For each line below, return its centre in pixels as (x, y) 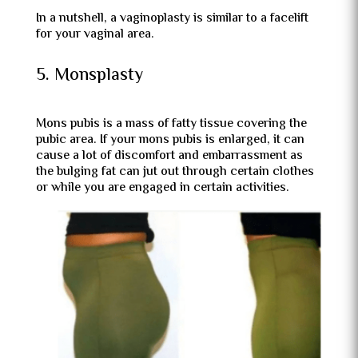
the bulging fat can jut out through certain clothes (175, 172)
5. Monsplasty (89, 76)
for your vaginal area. (95, 35)
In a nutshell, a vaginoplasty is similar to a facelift (172, 19)
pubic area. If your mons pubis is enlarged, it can (170, 140)
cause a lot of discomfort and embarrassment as (169, 156)
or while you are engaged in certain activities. (162, 188)
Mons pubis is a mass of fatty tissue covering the (171, 124)
